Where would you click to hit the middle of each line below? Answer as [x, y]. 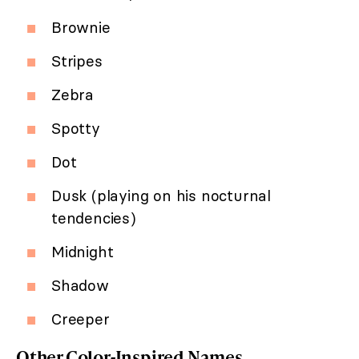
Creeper [81, 319]
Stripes [77, 61]
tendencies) [94, 218]
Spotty [76, 129]
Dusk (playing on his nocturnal [161, 196]
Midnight [83, 252]
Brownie [81, 28]
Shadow [80, 286]
